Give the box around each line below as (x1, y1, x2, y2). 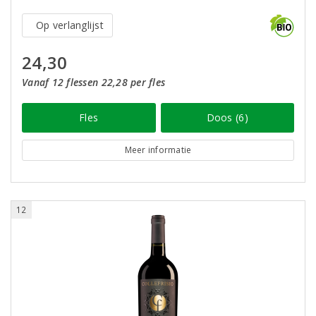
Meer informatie (124, 144, 192, 156)
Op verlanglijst (36, 18, 104, 32)
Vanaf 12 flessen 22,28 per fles (22, 75, 166, 89)
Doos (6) (206, 111, 248, 124)
